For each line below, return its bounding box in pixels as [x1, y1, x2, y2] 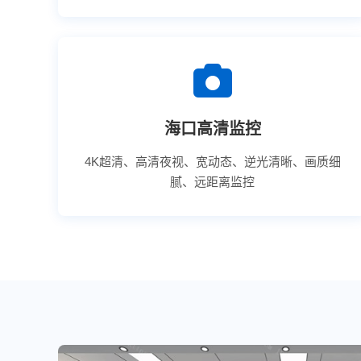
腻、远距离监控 [170, 175, 255, 189]
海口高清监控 [164, 120, 261, 138]
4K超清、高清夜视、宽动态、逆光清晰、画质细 [84, 155, 341, 168]
